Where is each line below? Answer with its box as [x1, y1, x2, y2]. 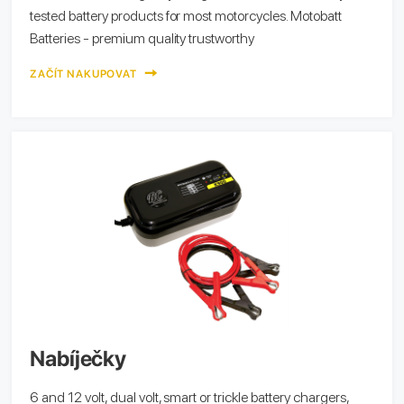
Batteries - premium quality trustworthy [30, 29, 255, 47]
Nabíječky [30, 344, 127, 372]
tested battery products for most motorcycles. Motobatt [30, 6, 342, 24]
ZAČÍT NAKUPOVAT [30, 67, 140, 80]
